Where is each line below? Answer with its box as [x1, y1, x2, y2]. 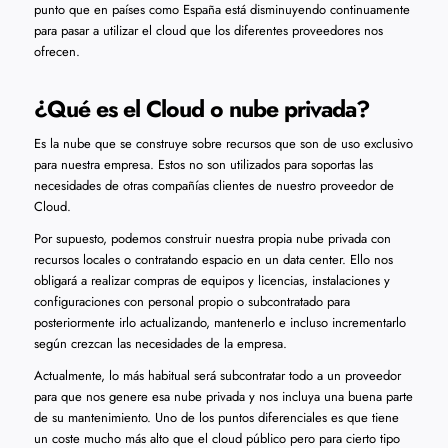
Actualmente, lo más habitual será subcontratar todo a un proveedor [33, 366, 401, 386]
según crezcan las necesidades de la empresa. [33, 334, 287, 354]
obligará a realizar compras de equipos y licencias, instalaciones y [33, 271, 390, 291]
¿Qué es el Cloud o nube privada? [33, 91, 369, 126]
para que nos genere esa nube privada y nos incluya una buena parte [33, 387, 413, 407]
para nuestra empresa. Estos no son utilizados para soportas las [33, 155, 373, 175]
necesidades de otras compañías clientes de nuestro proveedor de [33, 176, 394, 196]
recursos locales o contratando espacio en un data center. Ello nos [33, 250, 393, 270]
